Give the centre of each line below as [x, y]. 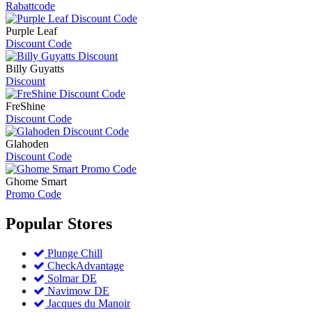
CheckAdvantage [84, 265]
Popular [37, 223]
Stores [90, 223]
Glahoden [27, 143]
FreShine [25, 106]
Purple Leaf [31, 31]
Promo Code [33, 194]
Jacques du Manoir [87, 303]
